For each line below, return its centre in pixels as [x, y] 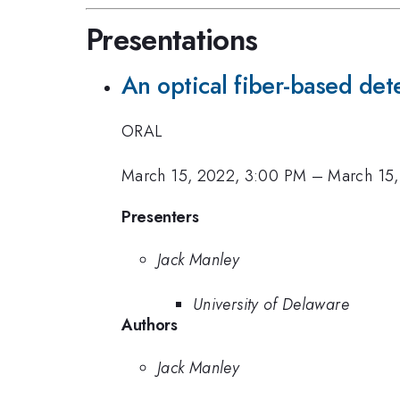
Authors [150, 325]
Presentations [172, 40]
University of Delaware [271, 305]
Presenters [160, 217]
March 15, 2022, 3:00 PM [214, 176]
